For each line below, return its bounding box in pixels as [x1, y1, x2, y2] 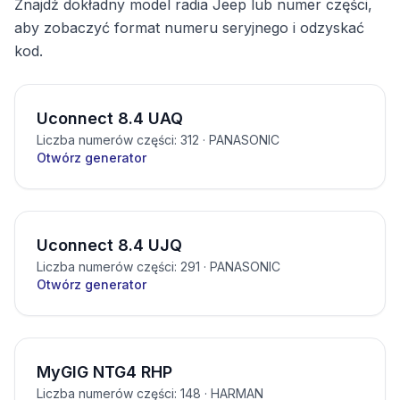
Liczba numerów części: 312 [37, 132, 199, 147]
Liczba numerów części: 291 [37, 259, 200, 274]
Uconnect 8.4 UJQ [37, 236, 182, 254]
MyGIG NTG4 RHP [37, 362, 172, 381]
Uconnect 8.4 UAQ [37, 109, 183, 128]
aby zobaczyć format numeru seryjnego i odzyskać [14, 19, 364, 37]
